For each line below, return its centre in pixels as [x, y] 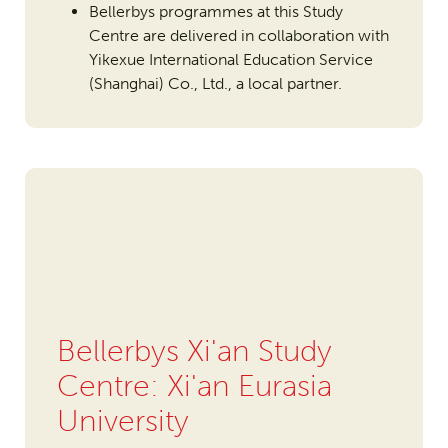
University [122, 421]
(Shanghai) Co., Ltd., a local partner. [215, 84]
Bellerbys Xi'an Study [194, 351]
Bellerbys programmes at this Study [215, 12]
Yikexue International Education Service [230, 60]
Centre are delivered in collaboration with [238, 36]
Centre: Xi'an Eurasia [194, 386]
